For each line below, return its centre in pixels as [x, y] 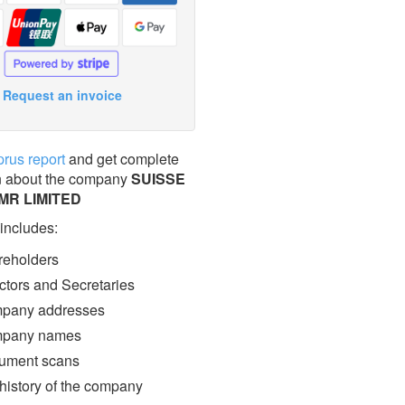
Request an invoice [63, 95]
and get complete [122, 159]
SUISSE [158, 179]
